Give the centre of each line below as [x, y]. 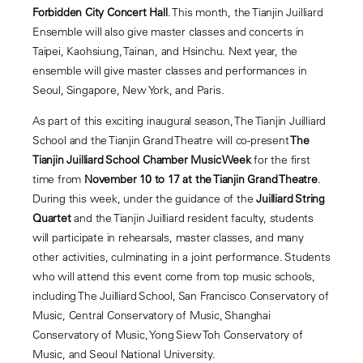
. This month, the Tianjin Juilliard [245, 13]
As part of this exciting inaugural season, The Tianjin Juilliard [179, 120]
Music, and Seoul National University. [124, 354]
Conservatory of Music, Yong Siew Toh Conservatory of [168, 334]
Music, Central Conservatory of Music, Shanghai [152, 315]
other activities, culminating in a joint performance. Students [181, 256]
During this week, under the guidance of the [143, 198]
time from [58, 179]
